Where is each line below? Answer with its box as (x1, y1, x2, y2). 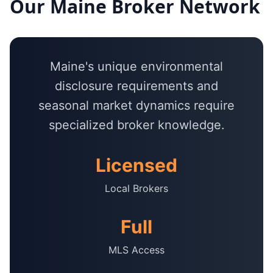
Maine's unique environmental (50, 59, 223, 74)
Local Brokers (105, 182, 168, 194)
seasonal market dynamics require (38, 98, 235, 113)
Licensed (96, 154, 177, 176)
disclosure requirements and (55, 79, 218, 93)
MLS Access (108, 244, 165, 256)
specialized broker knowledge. (48, 118, 225, 132)
